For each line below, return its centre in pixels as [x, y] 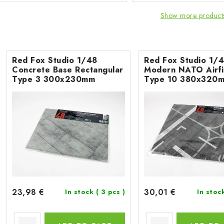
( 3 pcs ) [110, 191]
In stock [80, 191]
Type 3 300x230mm [53, 79]
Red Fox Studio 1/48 [55, 60]
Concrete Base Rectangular [68, 70]
